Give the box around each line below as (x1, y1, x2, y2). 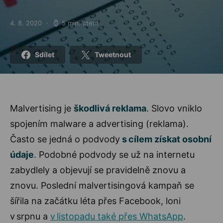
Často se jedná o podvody (10, 133, 120, 144)
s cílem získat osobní (120, 133, 212, 144)
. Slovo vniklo (146, 103, 202, 113)
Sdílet (34, 50, 54, 59)
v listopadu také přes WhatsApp (50, 211, 183, 222)
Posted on (9, 22, 41, 31)
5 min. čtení (61, 18, 98, 27)
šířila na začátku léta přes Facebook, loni (10, 195, 181, 206)
